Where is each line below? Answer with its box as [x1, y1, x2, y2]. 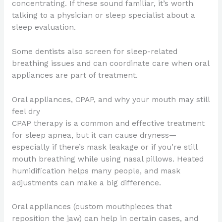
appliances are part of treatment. [11, 70, 138, 80]
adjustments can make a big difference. [11, 178, 161, 187]
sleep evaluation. [11, 22, 76, 32]
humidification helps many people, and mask [11, 166, 180, 175]
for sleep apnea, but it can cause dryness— [11, 130, 176, 140]
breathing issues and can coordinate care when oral [11, 58, 209, 68]
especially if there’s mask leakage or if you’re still [11, 142, 197, 152]
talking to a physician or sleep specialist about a [11, 10, 195, 20]
